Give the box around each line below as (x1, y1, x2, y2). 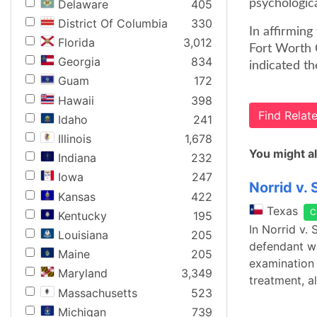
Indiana (58, 151, 96, 166)
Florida (58, 35, 95, 50)
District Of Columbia (58, 16, 168, 30)
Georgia (58, 54, 100, 69)
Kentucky (58, 208, 107, 223)
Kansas (58, 189, 96, 204)
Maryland (58, 266, 108, 281)
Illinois (58, 132, 91, 146)
